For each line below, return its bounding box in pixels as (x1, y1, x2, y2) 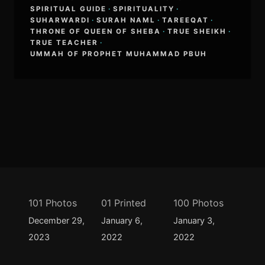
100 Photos (173, 197, 224, 209)
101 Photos (28, 197, 77, 209)
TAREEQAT (161, 15, 209, 24)
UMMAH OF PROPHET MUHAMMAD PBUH (30, 49, 207, 58)
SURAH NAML (96, 15, 156, 24)
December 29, (28, 215, 85, 226)
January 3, (173, 215, 215, 226)
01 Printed (101, 197, 146, 209)
